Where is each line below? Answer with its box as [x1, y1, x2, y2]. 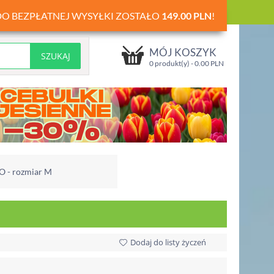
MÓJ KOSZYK [149, 46, 217, 59]
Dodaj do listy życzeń [130, 237, 206, 248]
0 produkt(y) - [149, 59, 194, 68]
